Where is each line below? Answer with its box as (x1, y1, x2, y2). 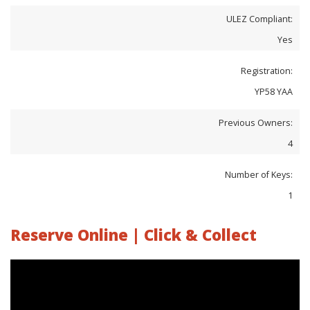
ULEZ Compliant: (226, 12, 293, 25)
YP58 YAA (255, 85, 293, 98)
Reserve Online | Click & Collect (10, 224, 257, 245)
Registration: (241, 64, 293, 77)
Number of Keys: (225, 168, 293, 181)
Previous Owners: (219, 116, 293, 129)
